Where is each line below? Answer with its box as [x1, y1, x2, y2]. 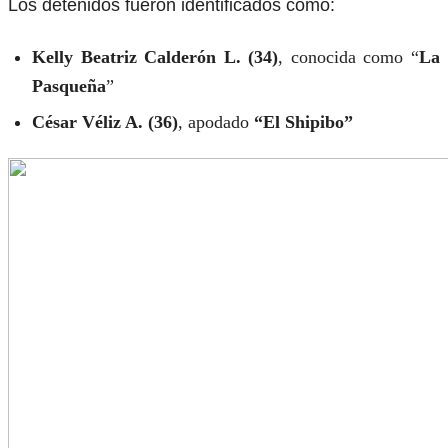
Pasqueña [32, 75, 106, 96]
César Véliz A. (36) [32, 111, 178, 132]
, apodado [178, 111, 254, 132]
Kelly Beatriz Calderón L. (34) [32, 46, 279, 67]
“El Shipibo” [254, 111, 353, 132]
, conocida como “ [278, 46, 420, 67]
